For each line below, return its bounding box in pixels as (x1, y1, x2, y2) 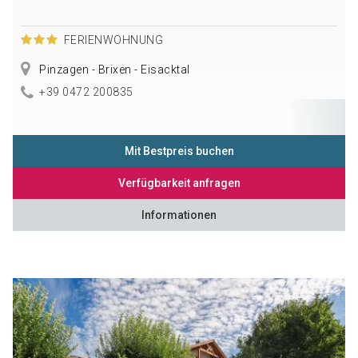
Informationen (141, 209, 217, 222)
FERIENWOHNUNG (63, 33, 164, 46)
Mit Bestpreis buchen (124, 145, 234, 158)
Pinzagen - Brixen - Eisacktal (36, 62, 190, 76)
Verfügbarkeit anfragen (117, 177, 241, 190)
